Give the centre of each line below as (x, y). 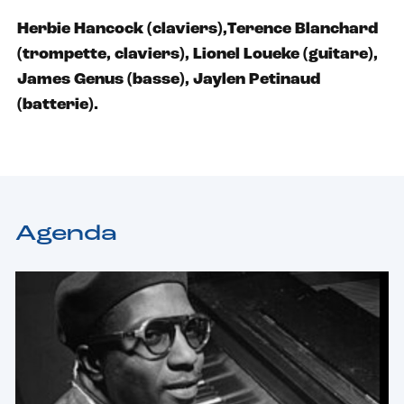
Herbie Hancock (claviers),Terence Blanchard (197, 29)
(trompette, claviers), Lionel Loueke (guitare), (197, 54)
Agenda (66, 234)
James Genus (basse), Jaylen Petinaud (169, 79)
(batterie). (58, 105)
